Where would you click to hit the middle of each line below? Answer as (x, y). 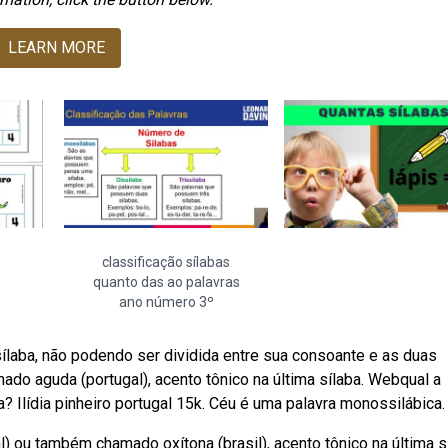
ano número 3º (166, 302)
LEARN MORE (56, 47)
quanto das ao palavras (166, 282)
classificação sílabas (166, 262)
